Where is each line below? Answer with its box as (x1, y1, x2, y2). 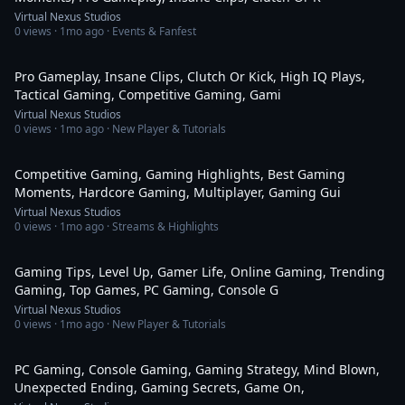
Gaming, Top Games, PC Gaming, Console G (14, 281, 278, 298)
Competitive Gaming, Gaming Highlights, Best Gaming (14, 165, 345, 183)
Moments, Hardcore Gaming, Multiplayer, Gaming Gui (14, 184, 341, 201)
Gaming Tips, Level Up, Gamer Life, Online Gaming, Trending (14, 263, 385, 280)
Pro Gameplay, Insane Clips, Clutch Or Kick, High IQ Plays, (14, 68, 365, 85)
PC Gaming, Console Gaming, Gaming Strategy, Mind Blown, (14, 361, 380, 378)
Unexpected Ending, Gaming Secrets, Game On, (14, 379, 305, 396)
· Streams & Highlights (104, 219, 219, 234)
